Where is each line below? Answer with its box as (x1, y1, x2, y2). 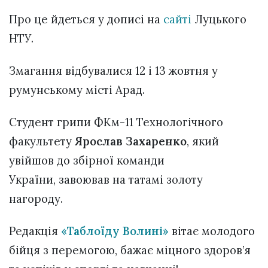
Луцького (191, 11, 246, 26)
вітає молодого (169, 224, 255, 239)
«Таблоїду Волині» (61, 224, 169, 239)
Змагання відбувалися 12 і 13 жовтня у (9, 63, 218, 78)
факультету (9, 133, 75, 148)
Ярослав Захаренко (75, 133, 187, 148)
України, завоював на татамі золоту (9, 172, 203, 187)
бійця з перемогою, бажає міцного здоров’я (9, 243, 251, 258)
